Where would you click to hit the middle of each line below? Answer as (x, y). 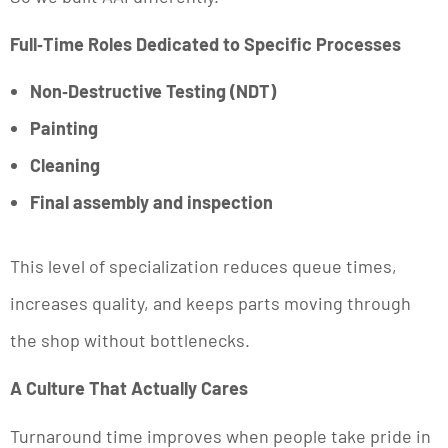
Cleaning (65, 165)
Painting (64, 128)
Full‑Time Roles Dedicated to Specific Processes (205, 43)
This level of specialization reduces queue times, (203, 266)
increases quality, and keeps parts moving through (210, 303)
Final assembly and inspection (151, 202)
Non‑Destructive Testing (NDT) (153, 91)
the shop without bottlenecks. (130, 340)
